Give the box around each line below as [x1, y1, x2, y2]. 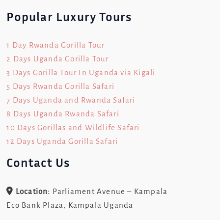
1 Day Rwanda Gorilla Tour [6, 41, 105, 50]
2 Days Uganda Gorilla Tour [6, 55, 109, 63]
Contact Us [6, 155, 70, 170]
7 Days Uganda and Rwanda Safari [6, 96, 136, 105]
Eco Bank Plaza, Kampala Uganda [6, 200, 134, 209]
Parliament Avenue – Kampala [50, 187, 168, 195]
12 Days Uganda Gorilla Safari [6, 137, 118, 146]
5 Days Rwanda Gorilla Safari [6, 82, 115, 91]
